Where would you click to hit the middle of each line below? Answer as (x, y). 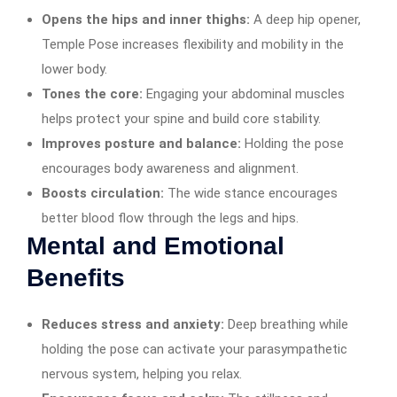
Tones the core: (92, 93)
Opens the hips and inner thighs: (146, 19)
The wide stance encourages (251, 193)
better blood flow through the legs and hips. (170, 218)
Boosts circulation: (103, 193)
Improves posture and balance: (141, 143)
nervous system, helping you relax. (142, 374)
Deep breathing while (286, 324)
